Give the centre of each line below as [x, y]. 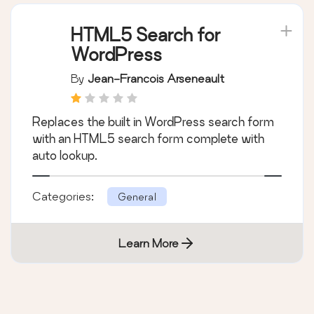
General [137, 197]
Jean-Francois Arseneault [156, 78]
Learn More [149, 243]
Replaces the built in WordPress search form [153, 122]
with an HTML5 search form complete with [148, 139]
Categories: [64, 196]
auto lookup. [65, 156]
